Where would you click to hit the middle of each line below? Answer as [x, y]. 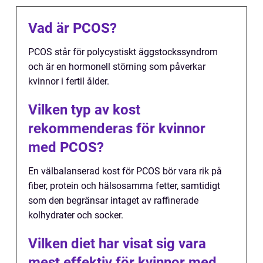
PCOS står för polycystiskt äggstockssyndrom [123, 52]
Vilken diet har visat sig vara [117, 243]
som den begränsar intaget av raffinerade [113, 200]
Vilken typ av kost [84, 109]
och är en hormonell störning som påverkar [117, 66]
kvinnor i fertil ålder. [69, 81]
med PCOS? [66, 147]
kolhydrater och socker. [76, 215]
